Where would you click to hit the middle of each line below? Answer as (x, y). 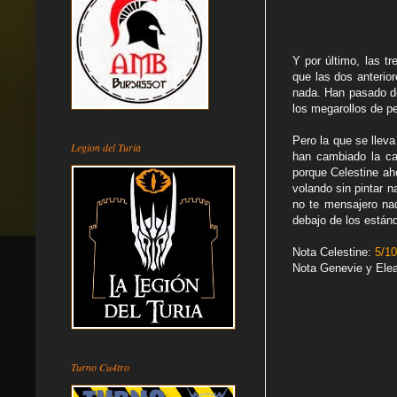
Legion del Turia (106, 147)
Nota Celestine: (334, 253)
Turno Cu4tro (100, 366)
